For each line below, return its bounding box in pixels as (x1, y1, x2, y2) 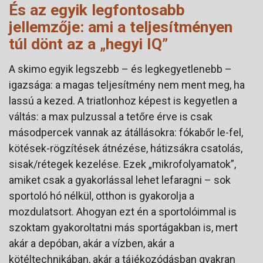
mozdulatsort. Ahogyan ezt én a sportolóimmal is (9, 205, 237, 218)
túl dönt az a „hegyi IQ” (9, 35, 168, 53)
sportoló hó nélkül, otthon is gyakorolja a (9, 190, 194, 203)
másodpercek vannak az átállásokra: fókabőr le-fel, (9, 126, 243, 139)
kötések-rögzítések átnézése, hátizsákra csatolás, (9, 142, 242, 155)
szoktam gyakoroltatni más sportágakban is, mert (9, 221, 238, 234)
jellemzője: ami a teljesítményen (9, 18, 232, 36)
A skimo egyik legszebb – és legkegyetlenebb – (9, 63, 232, 76)
